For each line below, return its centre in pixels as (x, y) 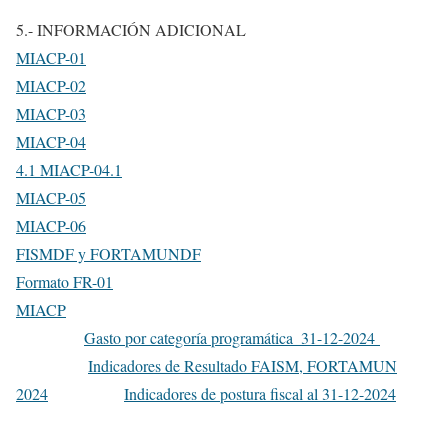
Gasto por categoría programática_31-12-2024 (232, 337)
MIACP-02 (51, 85)
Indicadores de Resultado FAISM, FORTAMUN (242, 365)
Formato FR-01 (64, 281)
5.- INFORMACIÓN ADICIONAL (131, 29)
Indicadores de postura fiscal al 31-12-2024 (260, 393)
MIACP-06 (51, 225)
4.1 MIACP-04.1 (69, 169)
